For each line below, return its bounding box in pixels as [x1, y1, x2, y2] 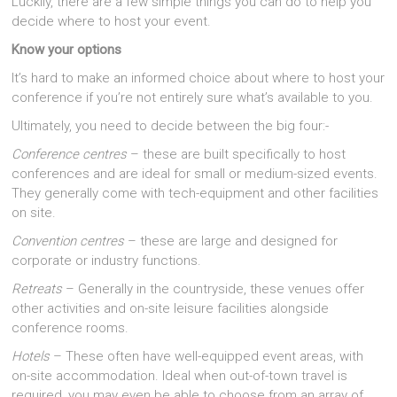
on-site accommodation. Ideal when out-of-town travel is [12, 368, 348, 385]
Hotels [12, 348, 51, 365]
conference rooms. [12, 320, 129, 337]
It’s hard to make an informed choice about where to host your [12, 70, 385, 87]
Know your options [12, 42, 122, 58]
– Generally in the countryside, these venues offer [66, 281, 365, 298]
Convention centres [12, 233, 125, 250]
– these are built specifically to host [127, 146, 346, 163]
